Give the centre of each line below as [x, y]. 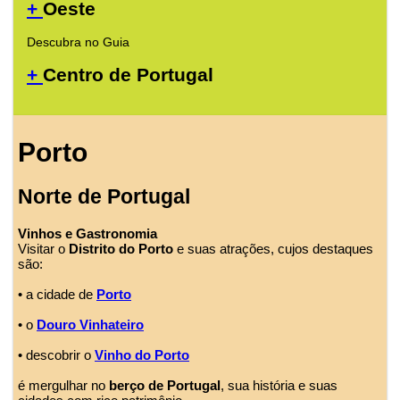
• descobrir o [56, 354]
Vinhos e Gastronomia [87, 233]
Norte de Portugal [104, 197]
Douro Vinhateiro [90, 324]
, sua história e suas [279, 385]
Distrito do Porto [121, 248]
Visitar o [43, 248]
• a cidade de [57, 294]
